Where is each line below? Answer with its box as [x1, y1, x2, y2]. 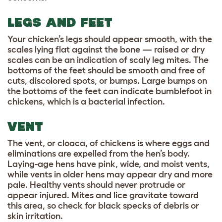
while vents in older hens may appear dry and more [7, 169, 213, 180]
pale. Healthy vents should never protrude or [7, 180, 185, 190]
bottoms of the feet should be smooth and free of [7, 65, 205, 76]
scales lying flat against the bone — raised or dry [7, 45, 205, 55]
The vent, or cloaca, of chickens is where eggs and [7, 138, 210, 149]
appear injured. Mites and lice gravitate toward [7, 190, 199, 201]
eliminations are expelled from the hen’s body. [7, 149, 190, 159]
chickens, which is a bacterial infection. [7, 97, 167, 107]
